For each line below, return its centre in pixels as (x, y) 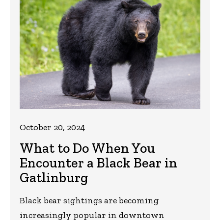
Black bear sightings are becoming (89, 200)
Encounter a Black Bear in (98, 163)
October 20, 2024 (52, 127)
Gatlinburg (54, 177)
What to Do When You (87, 148)
